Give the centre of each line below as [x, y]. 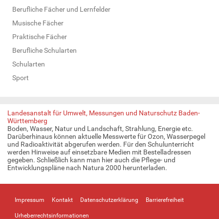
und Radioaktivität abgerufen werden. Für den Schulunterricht [101, 144]
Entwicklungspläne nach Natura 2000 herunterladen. [87, 167]
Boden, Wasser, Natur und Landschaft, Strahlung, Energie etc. [100, 128]
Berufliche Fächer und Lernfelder [61, 9]
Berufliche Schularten [44, 50]
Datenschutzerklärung [109, 200]
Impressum [30, 200]
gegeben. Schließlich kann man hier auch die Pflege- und [91, 160]
